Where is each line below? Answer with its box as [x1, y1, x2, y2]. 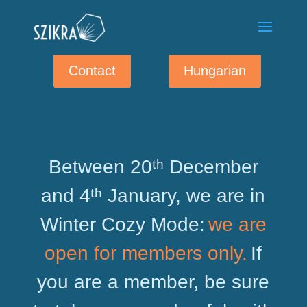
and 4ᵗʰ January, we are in [41, 185, 266, 206]
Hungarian [184, 63, 247, 78]
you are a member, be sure [37, 271, 270, 293]
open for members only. [45, 243, 248, 264]
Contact [68, 63, 116, 78]
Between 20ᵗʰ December [48, 156, 258, 177]
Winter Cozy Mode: [40, 214, 205, 235]
